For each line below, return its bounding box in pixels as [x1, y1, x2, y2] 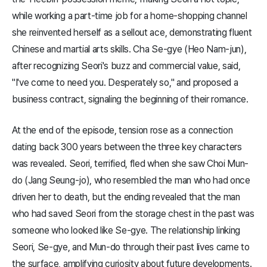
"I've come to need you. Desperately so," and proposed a [12, 77, 238, 89]
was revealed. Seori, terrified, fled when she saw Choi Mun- [12, 158, 249, 170]
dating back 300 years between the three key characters [12, 141, 242, 153]
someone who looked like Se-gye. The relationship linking [12, 225, 241, 237]
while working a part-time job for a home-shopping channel [12, 10, 247, 22]
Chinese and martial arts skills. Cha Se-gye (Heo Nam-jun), [12, 44, 247, 55]
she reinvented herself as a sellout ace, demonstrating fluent [12, 27, 252, 39]
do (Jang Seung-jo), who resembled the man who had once [12, 175, 250, 187]
